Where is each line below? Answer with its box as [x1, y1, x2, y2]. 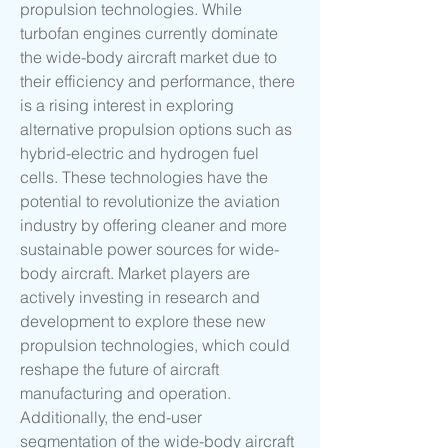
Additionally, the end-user [20, 407, 202, 428]
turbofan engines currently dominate [20, 23, 278, 44]
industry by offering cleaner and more [20, 215, 287, 236]
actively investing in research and [20, 287, 260, 308]
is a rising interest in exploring [20, 95, 234, 116]
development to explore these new [20, 311, 266, 332]
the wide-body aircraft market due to [20, 47, 277, 68]
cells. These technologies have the [20, 167, 268, 188]
